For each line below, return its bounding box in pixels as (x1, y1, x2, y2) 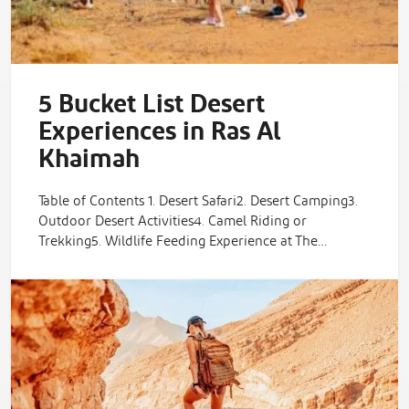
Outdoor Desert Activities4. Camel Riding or (38, 207, 307, 235)
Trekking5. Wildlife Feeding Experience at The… (38, 227, 327, 255)
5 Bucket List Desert (38, 79, 265, 131)
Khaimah (38, 133, 140, 185)
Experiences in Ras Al (38, 106, 281, 158)
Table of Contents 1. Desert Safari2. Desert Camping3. (38, 187, 358, 215)
